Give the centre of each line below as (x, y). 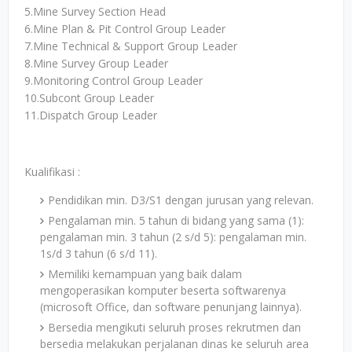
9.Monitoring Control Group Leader (114, 81)
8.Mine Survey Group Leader (96, 63)
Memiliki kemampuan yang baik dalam (145, 274)
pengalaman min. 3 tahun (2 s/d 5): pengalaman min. (173, 237)
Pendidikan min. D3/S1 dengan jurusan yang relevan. (181, 200)
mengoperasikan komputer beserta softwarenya (163, 290)
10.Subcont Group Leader (89, 98)
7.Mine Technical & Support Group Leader (131, 46)
